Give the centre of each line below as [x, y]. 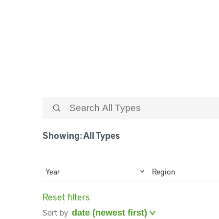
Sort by [55, 212]
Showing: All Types [81, 135]
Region [164, 171]
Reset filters [66, 197]
